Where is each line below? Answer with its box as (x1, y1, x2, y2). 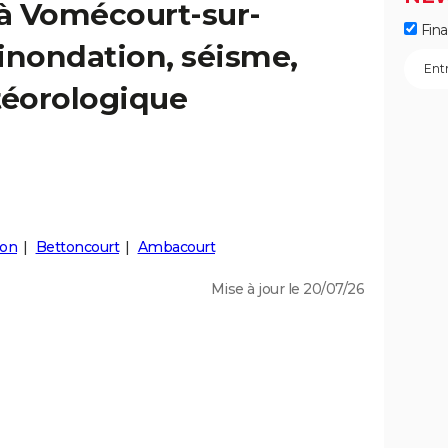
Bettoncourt (35, 238, 119, 256)
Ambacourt (137, 238, 215, 256)
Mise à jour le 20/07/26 (210, 280, 364, 298)
